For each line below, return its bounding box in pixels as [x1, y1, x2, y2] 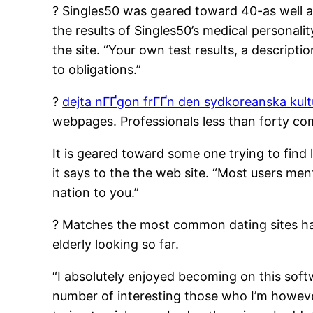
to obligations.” [52, 62, 142, 78]
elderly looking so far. [52, 237, 180, 252]
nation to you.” [52, 185, 140, 201]
